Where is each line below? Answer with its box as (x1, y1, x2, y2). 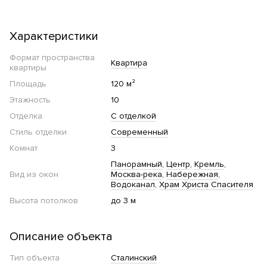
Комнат (10, 143, 38, 154)
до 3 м (111, 195, 136, 206)
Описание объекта (10, 229, 113, 244)
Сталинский (111, 253, 157, 263)
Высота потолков (10, 195, 78, 206)
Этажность (10, 95, 51, 105)
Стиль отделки (10, 127, 67, 138)
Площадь (10, 79, 46, 89)
